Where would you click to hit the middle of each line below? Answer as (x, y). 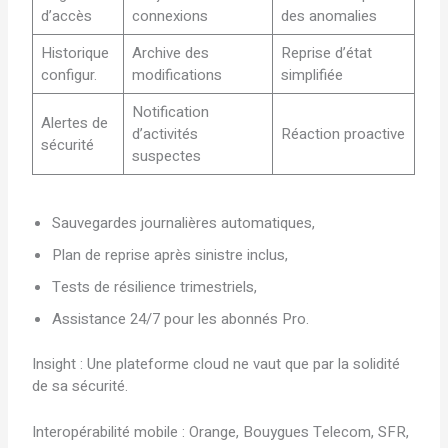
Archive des (170, 52)
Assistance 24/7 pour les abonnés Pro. (181, 319)
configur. (68, 74)
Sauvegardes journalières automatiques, (184, 223)
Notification (170, 111)
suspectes (166, 155)
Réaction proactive (342, 133)
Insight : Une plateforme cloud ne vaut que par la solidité (216, 363)
